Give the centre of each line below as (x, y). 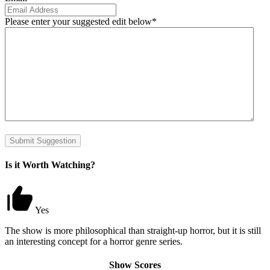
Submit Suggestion (43, 140)
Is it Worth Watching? (50, 165)
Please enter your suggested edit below (78, 21)
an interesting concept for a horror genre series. (94, 242)
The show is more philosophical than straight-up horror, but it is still (133, 231)
